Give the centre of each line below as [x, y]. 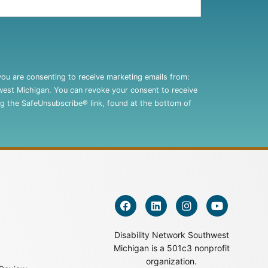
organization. [172, 261]
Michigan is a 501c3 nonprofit [171, 248]
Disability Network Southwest [171, 235]
